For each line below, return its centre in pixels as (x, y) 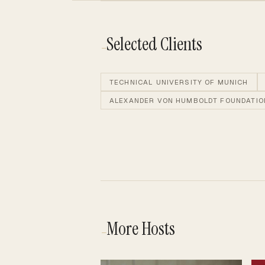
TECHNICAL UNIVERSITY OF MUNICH (179, 82)
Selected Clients (154, 44)
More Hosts (141, 229)
